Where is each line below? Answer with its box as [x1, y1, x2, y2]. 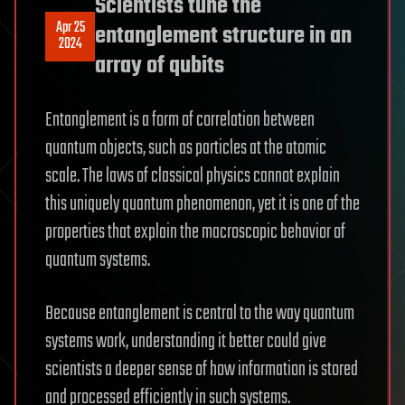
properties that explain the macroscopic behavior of [45, 216, 345, 248]
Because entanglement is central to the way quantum [45, 297, 354, 329]
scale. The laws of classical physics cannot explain [45, 160, 340, 192]
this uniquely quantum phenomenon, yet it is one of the [45, 188, 360, 220]
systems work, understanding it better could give [45, 325, 326, 357]
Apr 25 [55, 16, 85, 41]
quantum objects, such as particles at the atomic [45, 132, 326, 164]
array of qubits [95, 47, 224, 84]
